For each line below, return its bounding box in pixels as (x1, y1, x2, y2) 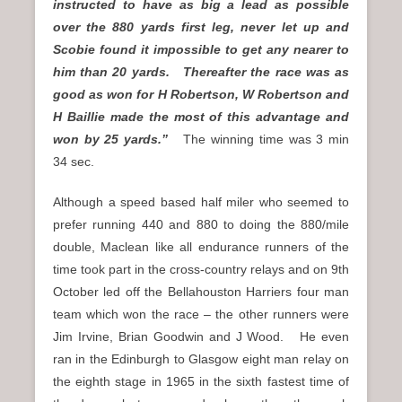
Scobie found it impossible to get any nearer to (53, 42, 349, 57)
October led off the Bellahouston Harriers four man (53, 284, 349, 299)
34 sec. (53, 154, 94, 169)
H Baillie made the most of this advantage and (53, 109, 349, 124)
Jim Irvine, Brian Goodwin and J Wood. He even (53, 329, 349, 344)
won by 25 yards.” (53, 132, 179, 146)
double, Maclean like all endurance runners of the (53, 240, 349, 254)
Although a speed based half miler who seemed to (53, 195, 349, 209)
